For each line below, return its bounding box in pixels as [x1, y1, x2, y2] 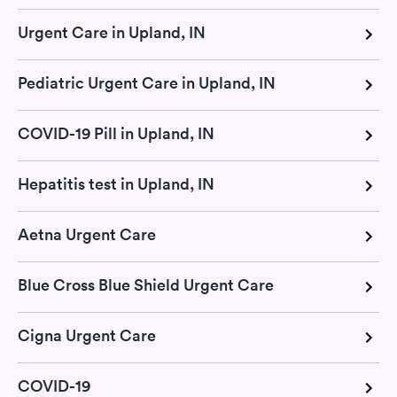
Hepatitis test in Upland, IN [18, 174, 214, 195]
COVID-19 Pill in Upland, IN [18, 123, 214, 144]
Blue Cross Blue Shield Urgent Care [18, 275, 274, 296]
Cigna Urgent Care [18, 325, 156, 346]
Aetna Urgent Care [18, 224, 156, 245]
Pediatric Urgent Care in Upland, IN [18, 73, 276, 94]
